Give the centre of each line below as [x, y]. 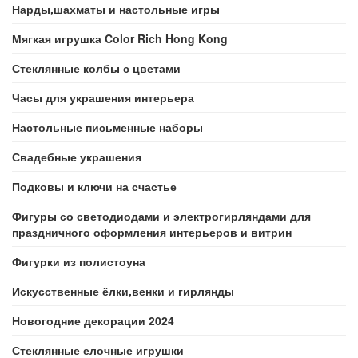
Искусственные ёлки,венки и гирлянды [123, 291]
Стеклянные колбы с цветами [96, 68]
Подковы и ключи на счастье [94, 186]
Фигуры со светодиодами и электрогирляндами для [161, 216]
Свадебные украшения [77, 157]
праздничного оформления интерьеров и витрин [152, 232]
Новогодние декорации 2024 [93, 320]
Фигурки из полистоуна [79, 261]
